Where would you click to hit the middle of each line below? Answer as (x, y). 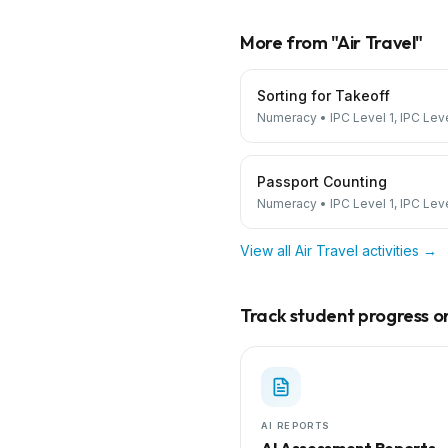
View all (267, 250)
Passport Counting (322, 181)
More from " (289, 42)
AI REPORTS (296, 425)
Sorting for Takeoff (323, 95)
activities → (397, 250)
